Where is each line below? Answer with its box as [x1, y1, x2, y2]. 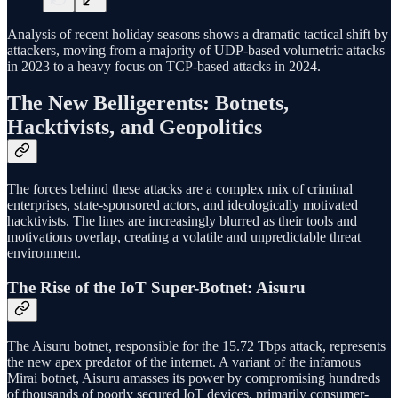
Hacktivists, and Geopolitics [7, 115, 262, 139]
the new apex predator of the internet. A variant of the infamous [7, 354, 361, 370]
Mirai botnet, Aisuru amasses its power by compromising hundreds [7, 370, 380, 386]
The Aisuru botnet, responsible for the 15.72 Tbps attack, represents [7, 338, 386, 354]
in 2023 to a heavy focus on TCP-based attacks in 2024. [7, 58, 321, 74]
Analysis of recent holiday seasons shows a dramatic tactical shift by [7, 26, 388, 42]
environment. [7, 245, 81, 261]
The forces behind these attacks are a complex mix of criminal [7, 181, 353, 197]
